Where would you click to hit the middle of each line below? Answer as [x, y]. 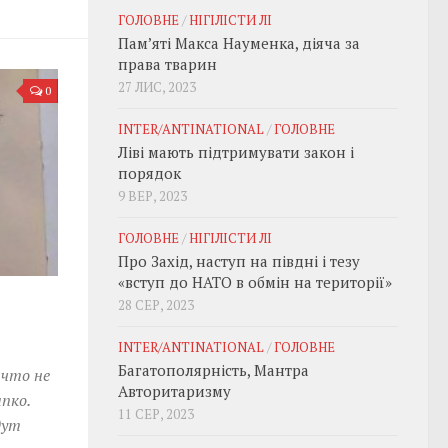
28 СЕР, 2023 [156, 305]
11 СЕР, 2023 [156, 414]
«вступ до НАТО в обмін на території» [255, 282]
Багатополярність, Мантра [213, 370]
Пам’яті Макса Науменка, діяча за [239, 43]
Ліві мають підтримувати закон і [236, 152]
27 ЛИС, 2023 [157, 87]
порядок [149, 173]
